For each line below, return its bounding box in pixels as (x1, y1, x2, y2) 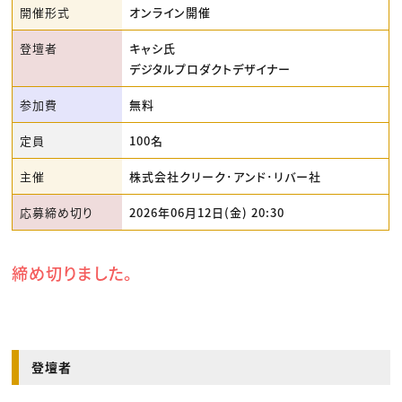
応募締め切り (20, 204, 94, 222)
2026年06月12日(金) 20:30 (129, 204, 285, 222)
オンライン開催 (129, 4, 212, 22)
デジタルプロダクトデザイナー (129, 60, 292, 78)
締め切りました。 (12, 261, 134, 285)
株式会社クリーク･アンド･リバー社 (129, 168, 322, 186)
